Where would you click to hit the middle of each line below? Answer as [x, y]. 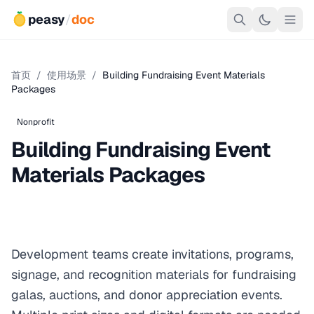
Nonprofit [36, 122]
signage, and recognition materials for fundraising [154, 274]
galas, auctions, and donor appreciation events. [147, 295]
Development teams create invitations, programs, [152, 254]
